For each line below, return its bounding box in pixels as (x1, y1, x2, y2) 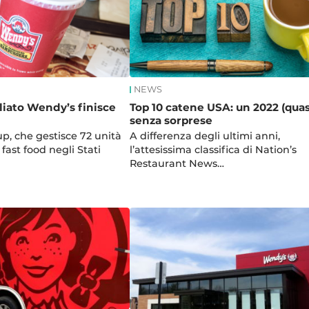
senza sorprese (129, 114, 212, 128)
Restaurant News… (129, 157, 224, 170)
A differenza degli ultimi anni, (129, 130, 280, 143)
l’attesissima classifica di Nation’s (129, 143, 297, 157)
